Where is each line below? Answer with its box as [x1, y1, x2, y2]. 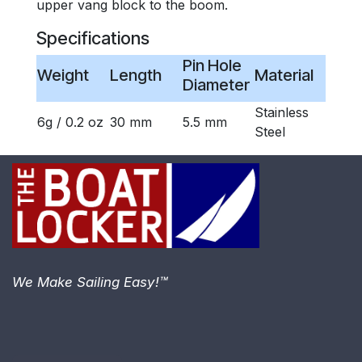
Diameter [182, 75, 250, 95]
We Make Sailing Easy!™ [12, 273, 167, 290]
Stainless [254, 104, 309, 120]
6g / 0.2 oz [36, 114, 103, 130]
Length [109, 65, 162, 85]
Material [254, 65, 314, 85]
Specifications [36, 27, 149, 48]
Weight [36, 65, 89, 85]
